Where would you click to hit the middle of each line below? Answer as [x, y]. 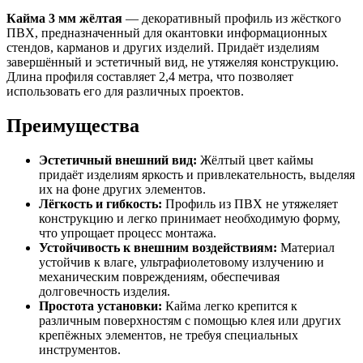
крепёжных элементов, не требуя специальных [169, 335]
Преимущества [73, 126]
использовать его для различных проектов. [125, 92]
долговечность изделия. [105, 292]
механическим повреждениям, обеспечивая [159, 277]
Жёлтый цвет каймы [255, 160]
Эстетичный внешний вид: [118, 160]
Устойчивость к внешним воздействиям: [158, 248]
